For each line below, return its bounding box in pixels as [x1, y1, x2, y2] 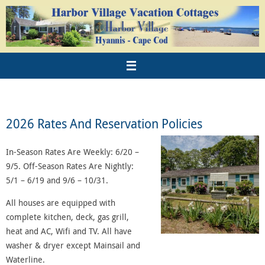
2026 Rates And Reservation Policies [6, 115, 202, 132]
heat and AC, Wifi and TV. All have [6, 225, 132, 237]
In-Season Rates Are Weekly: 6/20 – [6, 146, 139, 157]
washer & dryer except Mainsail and [6, 240, 140, 251]
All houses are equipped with [6, 197, 115, 209]
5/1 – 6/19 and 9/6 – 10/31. [6, 174, 108, 186]
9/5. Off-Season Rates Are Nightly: [6, 160, 134, 172]
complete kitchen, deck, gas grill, [6, 211, 129, 223]
